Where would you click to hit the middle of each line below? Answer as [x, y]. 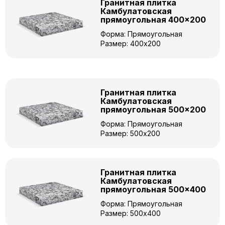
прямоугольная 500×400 [153, 189]
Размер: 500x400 [131, 213]
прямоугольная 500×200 [153, 109]
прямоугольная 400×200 [153, 20]
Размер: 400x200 [131, 43]
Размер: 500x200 [130, 133]
